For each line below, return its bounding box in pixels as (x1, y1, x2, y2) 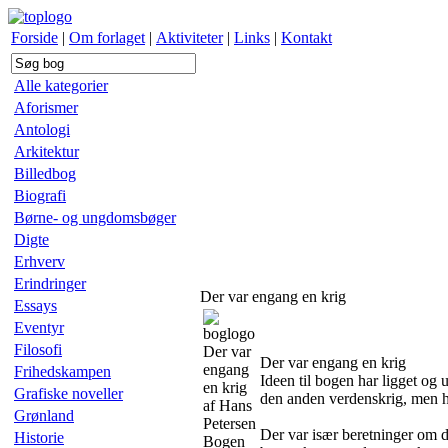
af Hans (203, 397, 252, 414)
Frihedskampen (14, 363, 111, 380)
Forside (11, 29, 58, 46)
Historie (14, 429, 64, 446)
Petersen (203, 415, 256, 432)
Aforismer (14, 99, 78, 116)
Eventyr (14, 319, 64, 336)
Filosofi (14, 341, 62, 358)
